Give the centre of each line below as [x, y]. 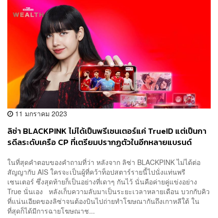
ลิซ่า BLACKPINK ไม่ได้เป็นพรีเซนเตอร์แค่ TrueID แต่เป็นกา [107, 131]
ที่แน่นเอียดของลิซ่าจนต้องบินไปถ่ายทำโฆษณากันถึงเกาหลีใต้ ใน [103, 201]
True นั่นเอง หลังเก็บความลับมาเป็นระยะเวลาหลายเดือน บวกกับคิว [109, 191]
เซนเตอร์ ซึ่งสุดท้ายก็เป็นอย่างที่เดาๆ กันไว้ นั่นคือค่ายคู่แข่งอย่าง [102, 182]
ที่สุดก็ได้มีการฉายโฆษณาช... [51, 211]
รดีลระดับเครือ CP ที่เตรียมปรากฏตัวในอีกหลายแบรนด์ [100, 142]
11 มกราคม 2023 [40, 113]
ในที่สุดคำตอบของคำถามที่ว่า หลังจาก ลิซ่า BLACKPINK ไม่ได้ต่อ [104, 162]
